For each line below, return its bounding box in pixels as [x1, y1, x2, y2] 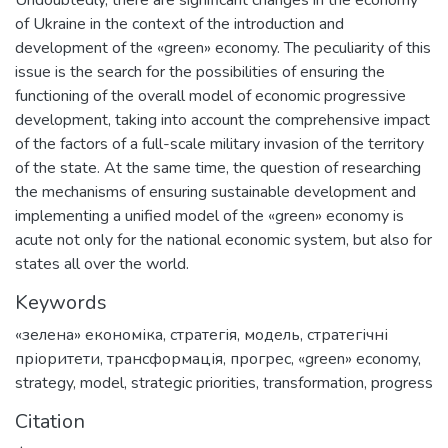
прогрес [230, 347, 291, 370]
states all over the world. [15, 252, 189, 275]
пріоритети [15, 347, 100, 370]
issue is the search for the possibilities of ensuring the [15, 60, 385, 83]
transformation [263, 371, 364, 394]
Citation [15, 407, 85, 435]
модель [244, 323, 300, 346]
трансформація [107, 347, 223, 370]
